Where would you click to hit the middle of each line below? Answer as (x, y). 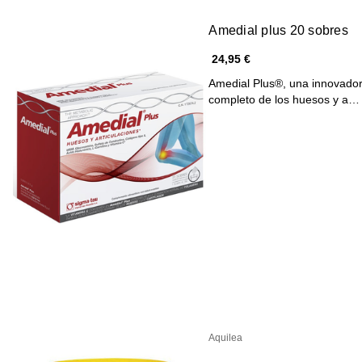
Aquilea (226, 337)
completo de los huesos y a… (284, 99)
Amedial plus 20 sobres (278, 30)
